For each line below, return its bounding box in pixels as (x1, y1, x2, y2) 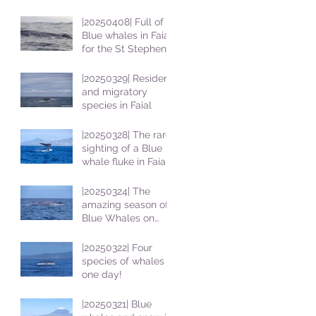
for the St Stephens (82, 43, 171, 54)
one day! (82, 269, 122, 280)
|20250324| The (82, 186, 150, 197)
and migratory (82, 86, 147, 97)
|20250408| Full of (82, 16, 164, 28)
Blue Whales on (82, 212, 154, 224)
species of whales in (82, 255, 175, 267)
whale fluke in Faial (82, 156, 169, 167)
